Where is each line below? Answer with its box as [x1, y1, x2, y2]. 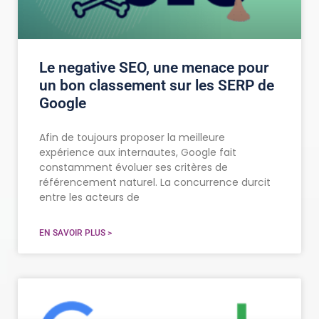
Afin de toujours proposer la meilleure [39, 130, 225, 145]
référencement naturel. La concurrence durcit [39, 175, 271, 190]
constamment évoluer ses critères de [39, 160, 228, 175]
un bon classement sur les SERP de [39, 77, 274, 95]
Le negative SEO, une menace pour [39, 59, 269, 77]
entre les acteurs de [39, 190, 140, 205]
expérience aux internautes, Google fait [39, 145, 236, 160]
